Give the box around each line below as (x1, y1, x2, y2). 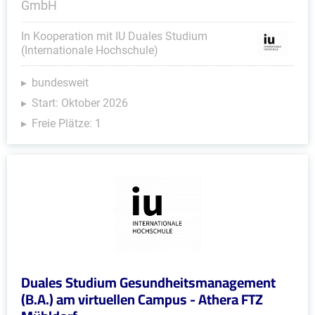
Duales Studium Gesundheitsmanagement (21, 269, 276, 295)
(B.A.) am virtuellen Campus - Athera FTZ (21, 286, 263, 312)
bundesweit (32, 76, 89, 89)
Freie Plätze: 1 (32, 117, 101, 130)
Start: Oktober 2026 (32, 96, 128, 110)
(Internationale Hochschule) (21, 44, 158, 57)
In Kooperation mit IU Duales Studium (21, 30, 207, 43)
